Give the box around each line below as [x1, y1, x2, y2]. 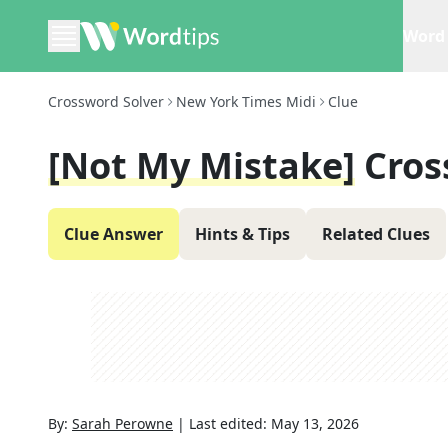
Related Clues [322, 223, 430, 245]
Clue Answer [64, 223, 163, 245]
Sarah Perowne [72, 414, 173, 433]
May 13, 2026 [271, 414, 359, 433]
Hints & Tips [195, 223, 290, 245]
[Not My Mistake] [48, 141, 355, 190]
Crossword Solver [48, 92, 164, 111]
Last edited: [189, 414, 271, 433]
